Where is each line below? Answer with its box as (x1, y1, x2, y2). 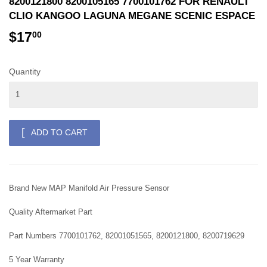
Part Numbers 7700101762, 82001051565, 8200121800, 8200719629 (9, 231, 244, 240)
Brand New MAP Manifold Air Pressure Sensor (9, 183, 169, 193)
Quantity (9, 66, 41, 76)
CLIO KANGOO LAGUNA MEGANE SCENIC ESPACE (9, 10, 255, 22)
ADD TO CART (31, 128, 88, 138)
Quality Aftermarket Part (9, 207, 92, 216)
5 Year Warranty (9, 254, 64, 264)
